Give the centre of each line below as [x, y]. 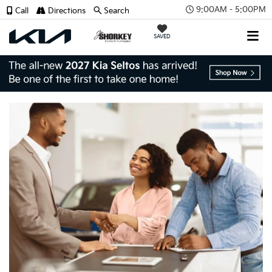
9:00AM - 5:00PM [231, 9]
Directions [66, 11]
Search [117, 11]
